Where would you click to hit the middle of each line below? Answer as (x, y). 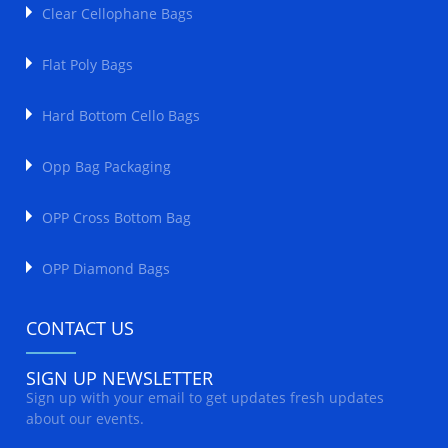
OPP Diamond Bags (106, 268)
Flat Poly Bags (88, 64)
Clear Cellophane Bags (118, 13)
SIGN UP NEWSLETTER (120, 377)
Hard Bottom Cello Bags (121, 115)
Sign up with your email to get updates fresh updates (205, 397)
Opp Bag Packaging (107, 166)
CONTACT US (80, 327)
